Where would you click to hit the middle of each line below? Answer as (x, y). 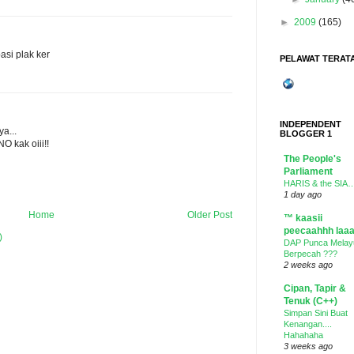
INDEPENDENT (311, 124)
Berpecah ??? (311, 254)
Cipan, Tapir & (315, 288)
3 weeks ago (308, 346)
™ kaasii (303, 218)
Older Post (210, 215)
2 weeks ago (308, 265)
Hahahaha (303, 335)
